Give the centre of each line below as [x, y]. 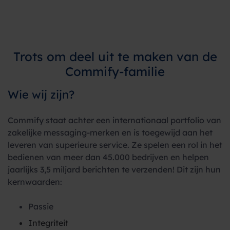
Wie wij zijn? [41, 94]
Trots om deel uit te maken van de [115, 56]
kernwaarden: [35, 182]
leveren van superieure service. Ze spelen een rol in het [115, 145]
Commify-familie [115, 71]
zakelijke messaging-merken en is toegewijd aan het [110, 132]
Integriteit [48, 223]
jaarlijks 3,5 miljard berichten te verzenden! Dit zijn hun [114, 169]
